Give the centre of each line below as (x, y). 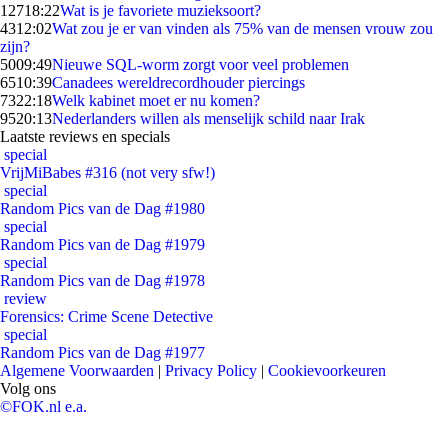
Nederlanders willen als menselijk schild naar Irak (208, 118)
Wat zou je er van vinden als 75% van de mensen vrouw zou (242, 28)
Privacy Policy (211, 370)
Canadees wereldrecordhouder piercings (178, 82)
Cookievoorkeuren (327, 370)
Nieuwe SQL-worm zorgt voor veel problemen (200, 64)
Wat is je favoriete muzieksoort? (160, 10)
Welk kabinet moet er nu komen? (156, 100)
